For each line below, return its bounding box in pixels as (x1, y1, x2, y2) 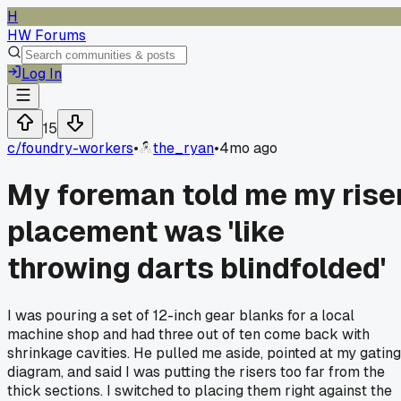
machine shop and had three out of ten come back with (7, 324, 370, 344)
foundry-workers (21, 139, 133, 158)
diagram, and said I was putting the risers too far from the (7, 362, 385, 381)
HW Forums (7, 26, 86, 45)
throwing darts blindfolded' (7, 250, 386, 287)
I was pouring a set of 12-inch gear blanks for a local (7, 305, 354, 325)
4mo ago (219, 139, 277, 158)
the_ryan (153, 139, 214, 158)
